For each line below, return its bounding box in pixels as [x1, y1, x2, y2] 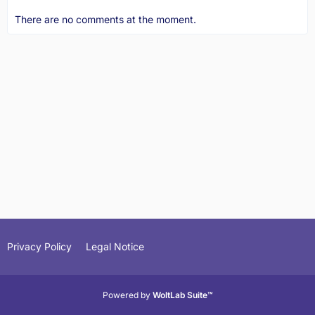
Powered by [102, 290, 153, 300]
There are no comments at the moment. [15, 13, 196, 26]
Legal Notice [86, 240, 144, 252]
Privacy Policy [7, 240, 72, 252]
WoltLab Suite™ [152, 290, 213, 300]
